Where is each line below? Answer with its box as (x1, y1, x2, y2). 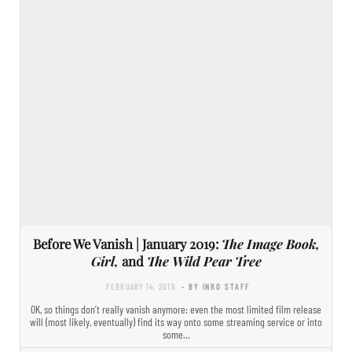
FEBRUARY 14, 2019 (106, 280, 175, 291)
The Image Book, (221, 234, 320, 252)
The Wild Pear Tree (146, 251, 262, 269)
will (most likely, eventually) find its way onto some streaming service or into (30, 314, 322, 328)
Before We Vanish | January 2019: (32, 234, 222, 252)
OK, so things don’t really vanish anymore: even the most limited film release (31, 302, 321, 316)
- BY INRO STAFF (181, 280, 250, 291)
